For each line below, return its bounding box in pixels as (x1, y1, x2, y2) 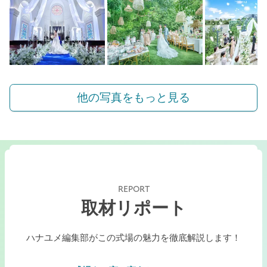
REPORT (117, 184, 150, 195)
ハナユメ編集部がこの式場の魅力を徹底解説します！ (26, 233, 241, 243)
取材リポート (80, 198, 187, 218)
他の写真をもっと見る (77, 91, 190, 104)
